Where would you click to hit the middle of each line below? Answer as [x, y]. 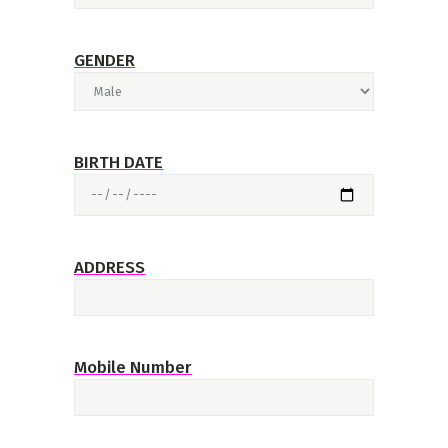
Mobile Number [133, 367]
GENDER [104, 60]
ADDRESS [109, 267]
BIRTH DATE [118, 162]
